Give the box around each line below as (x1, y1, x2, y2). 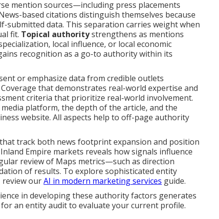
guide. (162, 175, 186, 186)
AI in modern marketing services (44, 175, 162, 186)
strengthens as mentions (89, 29, 184, 40)
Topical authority (21, 29, 89, 40)
